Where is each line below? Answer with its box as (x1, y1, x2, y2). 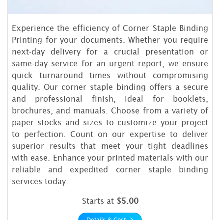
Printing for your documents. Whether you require (12, 35, 208, 44)
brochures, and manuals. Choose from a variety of (12, 106, 208, 115)
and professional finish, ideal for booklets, (12, 94, 208, 103)
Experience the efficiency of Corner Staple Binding (12, 23, 208, 32)
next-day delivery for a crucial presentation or (12, 47, 208, 56)
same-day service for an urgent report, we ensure (12, 58, 208, 68)
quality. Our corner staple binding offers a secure (12, 82, 208, 91)
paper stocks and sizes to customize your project (12, 117, 208, 127)
